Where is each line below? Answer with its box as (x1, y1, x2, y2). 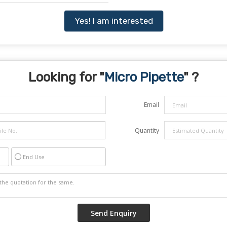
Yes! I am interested (74, 16, 153, 26)
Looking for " (28, 69, 104, 85)
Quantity (135, 126, 159, 135)
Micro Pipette (104, 69, 183, 85)
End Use (23, 153, 45, 161)
